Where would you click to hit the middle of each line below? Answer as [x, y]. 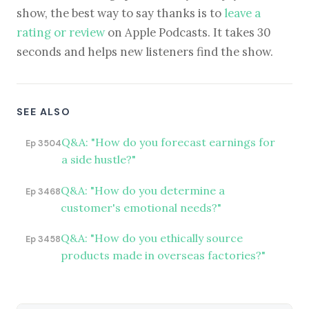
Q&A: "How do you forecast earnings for [168, 142]
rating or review [61, 33]
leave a [242, 13]
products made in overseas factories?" [163, 255]
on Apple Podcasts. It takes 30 [188, 33]
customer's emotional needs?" [141, 207]
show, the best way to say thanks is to [120, 13]
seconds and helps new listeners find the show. [145, 52]
